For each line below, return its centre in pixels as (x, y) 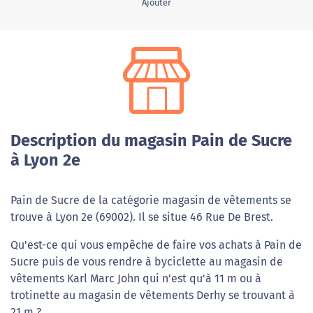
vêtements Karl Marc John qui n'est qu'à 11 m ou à (136, 279)
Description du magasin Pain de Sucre (151, 141)
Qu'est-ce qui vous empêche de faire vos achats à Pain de (156, 245)
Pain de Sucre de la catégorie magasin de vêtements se (151, 201)
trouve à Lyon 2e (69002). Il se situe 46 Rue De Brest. (142, 217)
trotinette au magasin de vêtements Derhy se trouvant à (153, 296)
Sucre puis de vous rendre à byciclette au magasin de (147, 262)
